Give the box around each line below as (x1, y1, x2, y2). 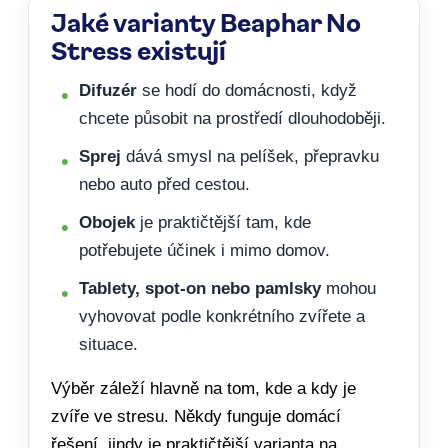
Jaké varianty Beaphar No (51, 3, 361, 38)
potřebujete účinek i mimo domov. (79, 240, 330, 260)
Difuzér (79, 80, 137, 100)
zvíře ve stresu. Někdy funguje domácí (51, 406, 341, 426)
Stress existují (51, 31, 226, 66)
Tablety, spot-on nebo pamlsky (79, 278, 321, 298)
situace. (79, 334, 138, 354)
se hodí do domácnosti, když (137, 80, 357, 100)
